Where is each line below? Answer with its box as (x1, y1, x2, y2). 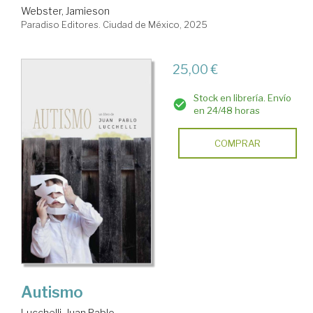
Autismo (21, 282, 83, 301)
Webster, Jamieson (21, 5, 110, 17)
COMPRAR (214, 138, 261, 150)
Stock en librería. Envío (193, 92, 291, 104)
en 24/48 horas (193, 105, 260, 117)
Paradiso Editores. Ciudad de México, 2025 (21, 19, 208, 31)
